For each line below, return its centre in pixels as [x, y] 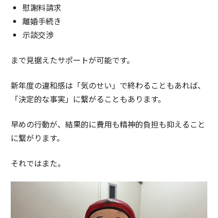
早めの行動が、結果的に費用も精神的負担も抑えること [108, 124]
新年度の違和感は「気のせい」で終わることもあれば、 [108, 85]
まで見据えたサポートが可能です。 [73, 60]
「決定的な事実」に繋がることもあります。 [88, 99]
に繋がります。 [38, 137]
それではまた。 [38, 163]
